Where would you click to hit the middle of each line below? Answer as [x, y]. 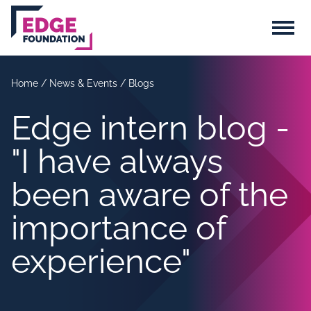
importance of [119, 228]
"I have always [117, 161]
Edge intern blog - [150, 128]
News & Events [85, 83]
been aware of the [150, 194]
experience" [101, 261]
